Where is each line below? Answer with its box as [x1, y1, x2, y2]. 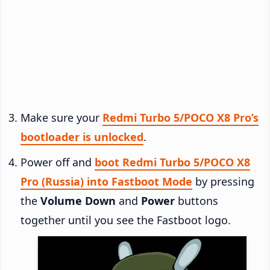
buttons [175, 193, 218, 208]
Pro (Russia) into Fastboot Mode [20, 174, 192, 189]
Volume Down [40, 193, 116, 208]
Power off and [20, 154, 95, 169]
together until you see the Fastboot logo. [20, 212, 231, 227]
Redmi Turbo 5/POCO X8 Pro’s [102, 110, 259, 125]
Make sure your [20, 110, 102, 125]
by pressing [192, 174, 254, 189]
